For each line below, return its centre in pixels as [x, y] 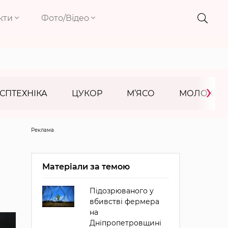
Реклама [42, 130]
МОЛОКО [200, 93]
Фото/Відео [66, 18]
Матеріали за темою [86, 167]
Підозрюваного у [121, 191]
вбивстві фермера [124, 202]
